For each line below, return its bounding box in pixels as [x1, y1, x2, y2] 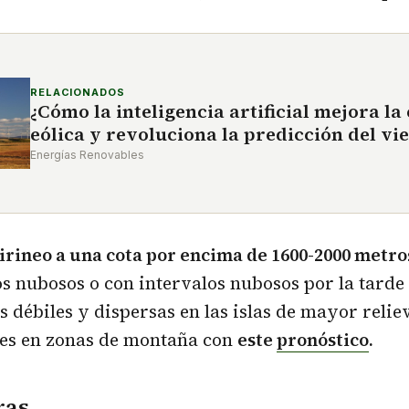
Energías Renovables [30, 147, 144, 162]
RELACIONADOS [30, 85, 125, 99]
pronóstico [277, 328, 369, 352]
